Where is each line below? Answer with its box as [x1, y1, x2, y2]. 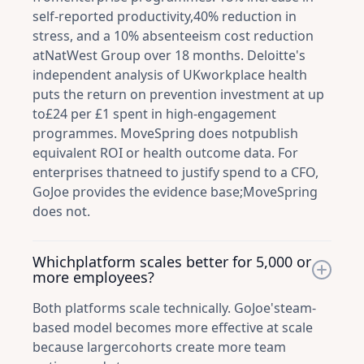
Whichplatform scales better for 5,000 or [32, 252, 311, 271]
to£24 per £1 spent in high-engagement [32, 105, 276, 123]
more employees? [32, 267, 154, 287]
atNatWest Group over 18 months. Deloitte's [32, 46, 305, 64]
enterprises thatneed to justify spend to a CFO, [32, 163, 318, 181]
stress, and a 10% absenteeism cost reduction [32, 27, 314, 45]
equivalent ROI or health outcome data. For [32, 144, 298, 162]
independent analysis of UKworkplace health [32, 66, 307, 84]
